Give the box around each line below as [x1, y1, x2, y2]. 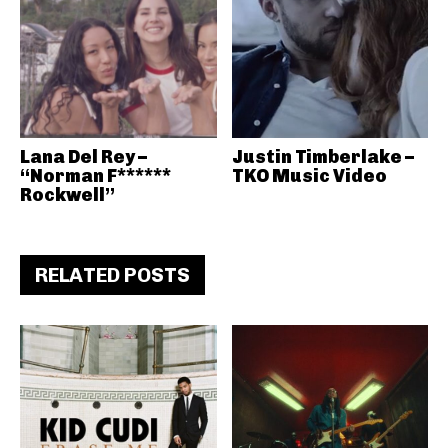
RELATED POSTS [35, 263, 190, 287]
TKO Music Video [231, 165, 387, 187]
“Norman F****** [20, 165, 171, 187]
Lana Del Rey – [20, 146, 147, 168]
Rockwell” [20, 184, 115, 206]
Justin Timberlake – [231, 146, 414, 168]
